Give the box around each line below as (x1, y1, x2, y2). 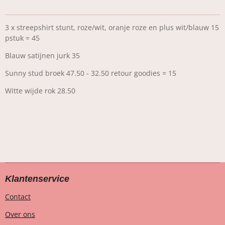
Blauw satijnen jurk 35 (5, 51, 80, 60)
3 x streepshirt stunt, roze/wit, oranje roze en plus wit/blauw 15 (5, 23, 219, 32)
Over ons (5, 209, 35, 219)
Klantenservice (5, 174, 69, 184)
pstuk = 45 (5, 33, 40, 43)
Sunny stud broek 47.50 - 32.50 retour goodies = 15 (5, 68, 176, 78)
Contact (5, 192, 31, 202)
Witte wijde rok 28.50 (5, 86, 75, 95)
